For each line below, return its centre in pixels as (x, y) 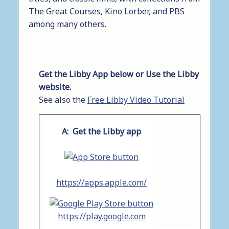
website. (55, 87)
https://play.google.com (101, 216)
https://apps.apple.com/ (101, 183)
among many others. (67, 24)
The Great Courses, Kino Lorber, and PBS (107, 11)
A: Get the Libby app (101, 131)
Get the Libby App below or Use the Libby (119, 74)
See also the (63, 99)
